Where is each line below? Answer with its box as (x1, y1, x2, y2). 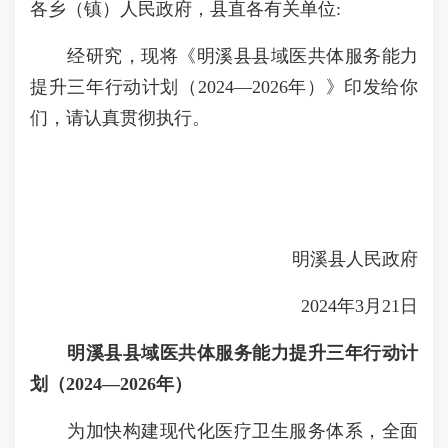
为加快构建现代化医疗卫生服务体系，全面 (30, 421, 418, 441)
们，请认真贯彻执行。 (30, 108, 210, 128)
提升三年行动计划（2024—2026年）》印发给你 (30, 77, 418, 97)
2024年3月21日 (265, 296, 418, 316)
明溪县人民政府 (256, 249, 418, 269)
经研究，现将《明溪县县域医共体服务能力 (30, 46, 418, 66)
